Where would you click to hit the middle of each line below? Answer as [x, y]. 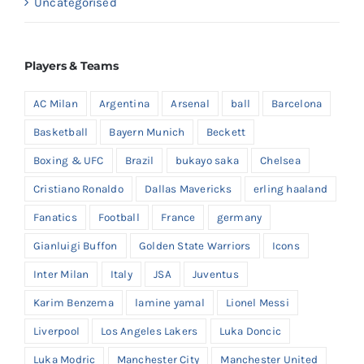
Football [119, 218]
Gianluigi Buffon [76, 246]
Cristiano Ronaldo [78, 189]
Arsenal [190, 104]
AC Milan [56, 104]
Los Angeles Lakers [149, 331]
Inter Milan [61, 275]
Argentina [125, 104]
